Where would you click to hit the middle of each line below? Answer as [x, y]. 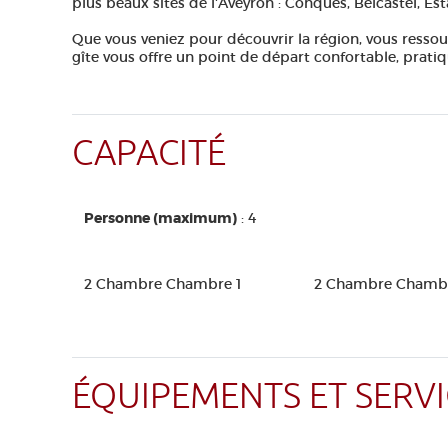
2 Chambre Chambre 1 [162, 284]
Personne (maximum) [160, 218]
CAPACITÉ [149, 153]
